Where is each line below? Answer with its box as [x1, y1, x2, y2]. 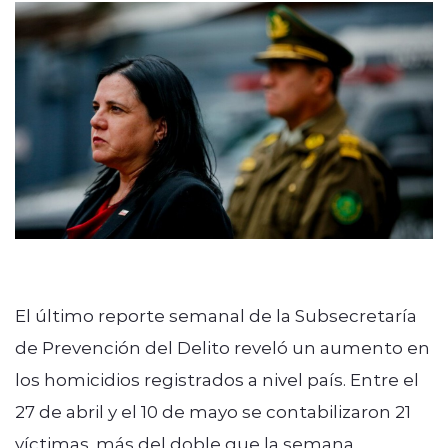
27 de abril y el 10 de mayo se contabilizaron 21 [15, 399, 411, 422]
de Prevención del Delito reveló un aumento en [15, 335, 430, 358]
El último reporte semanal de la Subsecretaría [15, 303, 417, 326]
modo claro [122, 179, 213, 201]
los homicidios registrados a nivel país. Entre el [15, 367, 419, 390]
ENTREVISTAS [59, 23, 188, 48]
